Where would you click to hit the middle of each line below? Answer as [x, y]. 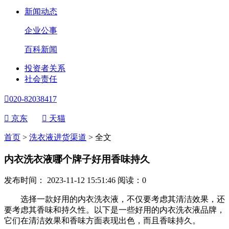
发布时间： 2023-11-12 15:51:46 [61, 180]
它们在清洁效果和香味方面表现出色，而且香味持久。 [102, 221]
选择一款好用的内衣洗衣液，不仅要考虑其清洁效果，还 [114, 199]
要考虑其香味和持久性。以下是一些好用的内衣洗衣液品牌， [114, 210]
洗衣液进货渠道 [58, 137]
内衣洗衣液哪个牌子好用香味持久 [77, 159]
